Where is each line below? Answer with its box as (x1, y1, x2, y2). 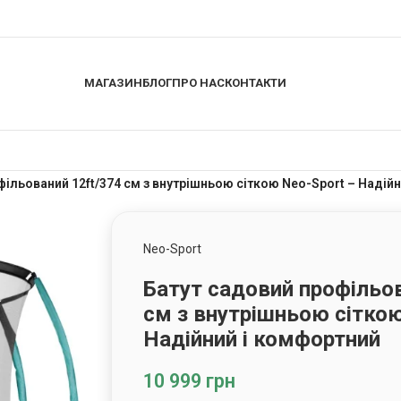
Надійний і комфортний (143, 327, 381, 352)
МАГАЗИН (83, 75, 142, 90)
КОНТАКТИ (224, 75, 286, 90)
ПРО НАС (171, 75, 225, 90)
